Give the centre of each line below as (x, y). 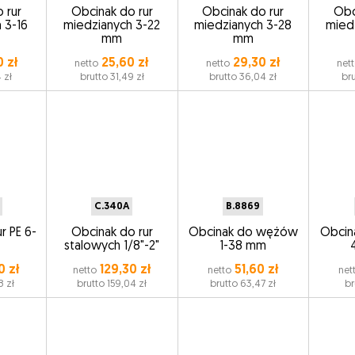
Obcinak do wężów (243, 233)
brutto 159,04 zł (112, 284)
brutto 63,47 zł (243, 284)
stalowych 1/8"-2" (112, 246)
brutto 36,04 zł (243, 77)
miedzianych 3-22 (112, 26)
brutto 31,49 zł (112, 77)
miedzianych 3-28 (243, 26)
